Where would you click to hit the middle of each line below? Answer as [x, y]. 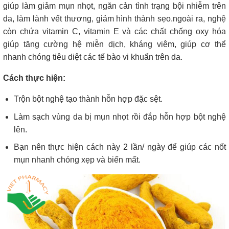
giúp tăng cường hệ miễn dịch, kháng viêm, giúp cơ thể [114, 44]
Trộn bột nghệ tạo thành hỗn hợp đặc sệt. [88, 99]
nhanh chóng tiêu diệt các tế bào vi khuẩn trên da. [93, 57]
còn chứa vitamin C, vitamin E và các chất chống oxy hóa [114, 32]
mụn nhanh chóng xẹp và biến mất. [77, 160]
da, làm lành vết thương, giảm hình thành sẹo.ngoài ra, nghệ [114, 19]
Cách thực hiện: [34, 78]
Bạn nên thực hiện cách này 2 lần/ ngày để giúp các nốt [120, 147]
